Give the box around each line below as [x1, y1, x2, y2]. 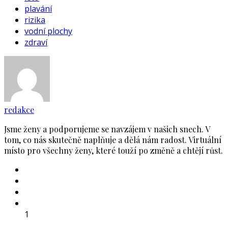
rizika [24, 14, 45, 26]
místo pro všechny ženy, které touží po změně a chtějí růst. [4, 145, 223, 156]
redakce [4, 104, 34, 116]
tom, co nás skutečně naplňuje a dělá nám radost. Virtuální [4, 134, 221, 146]
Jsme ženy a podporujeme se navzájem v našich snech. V [4, 124, 210, 135]
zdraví [24, 37, 47, 48]
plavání [24, 3, 52, 15]
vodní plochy [24, 25, 72, 37]
